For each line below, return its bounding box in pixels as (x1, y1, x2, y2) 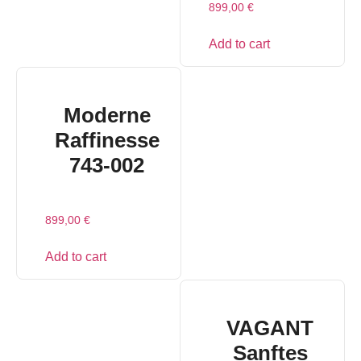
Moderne (63, 103, 151, 128)
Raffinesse (54, 128, 160, 153)
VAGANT (226, 316, 314, 341)
